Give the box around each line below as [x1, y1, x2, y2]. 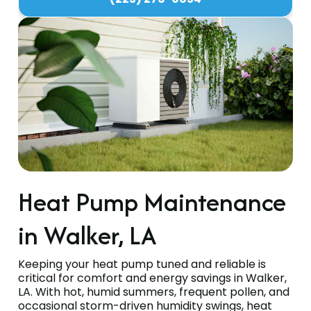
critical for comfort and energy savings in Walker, [18, 270, 287, 287]
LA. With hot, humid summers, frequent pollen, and [18, 284, 289, 301]
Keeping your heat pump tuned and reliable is [18, 256, 266, 273]
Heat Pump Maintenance [18, 183, 286, 221]
